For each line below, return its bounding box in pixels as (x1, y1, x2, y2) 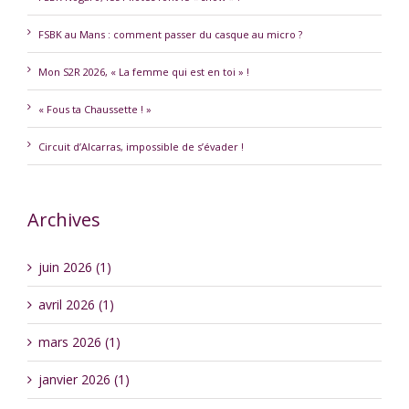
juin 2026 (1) (38, 257, 111, 276)
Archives (27, 206, 100, 232)
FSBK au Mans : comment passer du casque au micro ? (38, 26, 302, 41)
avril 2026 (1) (38, 295, 114, 313)
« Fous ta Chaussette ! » (38, 101, 152, 116)
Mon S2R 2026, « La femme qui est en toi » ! (38, 64, 249, 79)
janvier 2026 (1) (38, 370, 130, 388)
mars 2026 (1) (38, 332, 121, 351)
